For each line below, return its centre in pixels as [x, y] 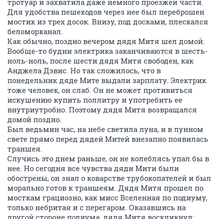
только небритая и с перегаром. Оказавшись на [97, 207]
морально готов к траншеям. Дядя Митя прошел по [105, 188]
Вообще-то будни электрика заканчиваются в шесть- [108, 51]
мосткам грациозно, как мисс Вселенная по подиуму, [107, 197]
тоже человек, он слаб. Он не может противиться [100, 90]
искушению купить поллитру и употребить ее [95, 100]
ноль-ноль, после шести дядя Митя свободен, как [100, 61]
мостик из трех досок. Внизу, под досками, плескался [108, 22]
